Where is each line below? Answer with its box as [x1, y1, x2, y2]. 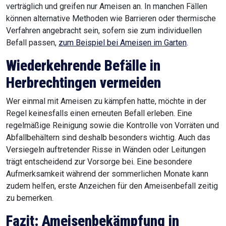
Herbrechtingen [6, 74, 96, 92]
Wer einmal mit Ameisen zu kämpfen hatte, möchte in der [6, 96, 206, 106]
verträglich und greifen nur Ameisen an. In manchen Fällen [6, 2, 207, 12]
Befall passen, [6, 38, 59, 48]
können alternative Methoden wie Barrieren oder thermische [6, 14, 216, 24]
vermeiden [100, 74, 161, 92]
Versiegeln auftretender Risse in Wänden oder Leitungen [6, 145, 206, 155]
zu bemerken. [6, 193, 53, 203]
